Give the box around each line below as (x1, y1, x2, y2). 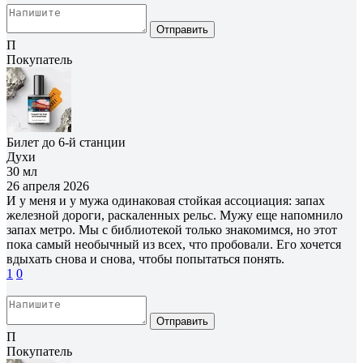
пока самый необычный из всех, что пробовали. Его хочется (6, 237, 341, 251)
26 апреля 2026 (6, 178, 89, 193)
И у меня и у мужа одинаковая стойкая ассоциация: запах (6, 193, 325, 207)
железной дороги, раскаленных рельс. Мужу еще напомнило (6, 207, 343, 222)
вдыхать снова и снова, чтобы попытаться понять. (6, 251, 284, 266)
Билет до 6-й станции (6, 135, 126, 149)
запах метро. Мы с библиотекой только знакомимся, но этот (6, 222, 337, 237)
